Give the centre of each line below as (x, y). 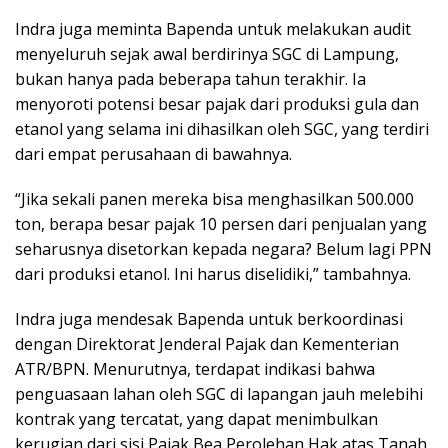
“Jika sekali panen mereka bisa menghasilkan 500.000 (214, 199)
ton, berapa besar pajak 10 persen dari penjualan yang (221, 224)
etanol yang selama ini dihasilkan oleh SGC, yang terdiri (222, 129)
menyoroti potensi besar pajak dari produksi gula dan (217, 104)
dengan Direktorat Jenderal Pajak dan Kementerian (207, 344)
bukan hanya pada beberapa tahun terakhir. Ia (190, 79)
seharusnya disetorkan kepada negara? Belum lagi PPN (223, 249)
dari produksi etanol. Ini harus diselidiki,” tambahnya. (213, 274)
